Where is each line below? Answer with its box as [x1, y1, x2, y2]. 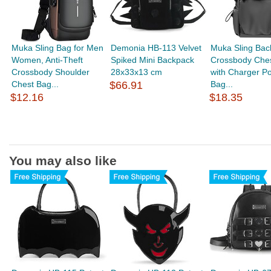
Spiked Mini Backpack [111, 55, 195, 65]
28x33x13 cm [111, 67, 163, 77]
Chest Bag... [11, 79, 59, 90]
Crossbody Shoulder [11, 67, 90, 77]
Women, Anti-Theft [11, 55, 83, 65]
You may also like [9, 154, 117, 168]
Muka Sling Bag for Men [11, 43, 104, 53]
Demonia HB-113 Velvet [111, 43, 202, 53]
